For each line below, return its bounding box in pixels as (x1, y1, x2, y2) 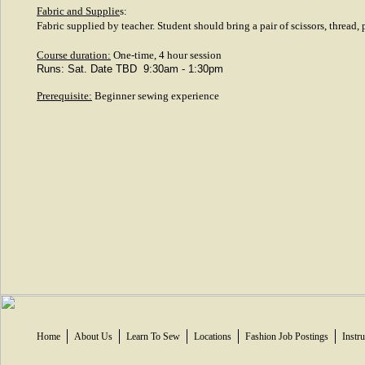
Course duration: (37, 49, 111, 61)
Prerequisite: (37, 90, 92, 102)
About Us (74, 331, 112, 342)
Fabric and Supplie (37, 5, 120, 17)
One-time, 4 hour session (111, 49, 222, 61)
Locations (194, 331, 231, 342)
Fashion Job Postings (245, 331, 328, 342)
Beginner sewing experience (92, 90, 219, 102)
